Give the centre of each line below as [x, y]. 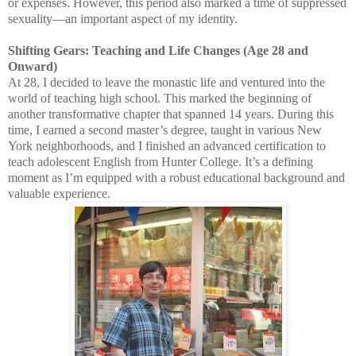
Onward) [33, 66]
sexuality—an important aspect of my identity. [123, 18]
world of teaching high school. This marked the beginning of [160, 98]
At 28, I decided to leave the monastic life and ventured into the [166, 82]
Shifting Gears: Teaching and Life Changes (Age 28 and [158, 50]
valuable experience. [59, 193]
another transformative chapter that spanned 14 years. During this [171, 114]
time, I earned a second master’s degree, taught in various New [165, 130]
